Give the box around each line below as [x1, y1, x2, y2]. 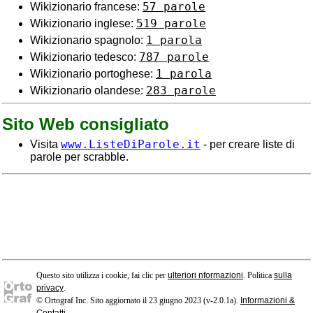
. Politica [243, 270, 274, 280]
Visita [30, 138, 61, 150]
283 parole [146, 84, 216, 97]
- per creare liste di [201, 138, 295, 150]
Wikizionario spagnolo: [30, 34, 146, 46]
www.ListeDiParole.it [61, 138, 201, 151]
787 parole [139, 50, 209, 64]
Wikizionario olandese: [30, 85, 146, 96]
